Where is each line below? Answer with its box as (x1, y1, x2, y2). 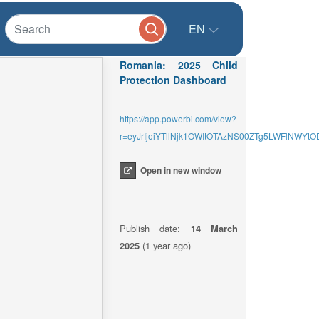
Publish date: (120, 221, 191, 235)
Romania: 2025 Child (120, 58, 238, 72)
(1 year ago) (140, 239, 191, 252)
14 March (190, 221, 239, 235)
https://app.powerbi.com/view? (120, 113, 236, 125)
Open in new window (140, 164, 221, 177)
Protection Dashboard (120, 73, 226, 87)
